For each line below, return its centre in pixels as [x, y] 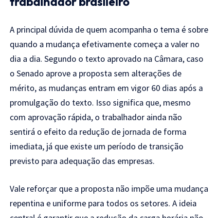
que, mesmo [168, 102]
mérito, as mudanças [49, 88]
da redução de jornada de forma [127, 131]
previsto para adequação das [64, 161]
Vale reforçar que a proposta [63, 188]
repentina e [31, 203]
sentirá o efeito [39, 131]
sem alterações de [148, 73]
